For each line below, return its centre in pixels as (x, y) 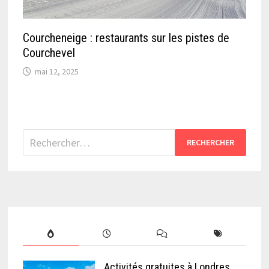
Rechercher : (50, 136)
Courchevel (49, 53)
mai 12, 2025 (57, 71)
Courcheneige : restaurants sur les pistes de (126, 38)
